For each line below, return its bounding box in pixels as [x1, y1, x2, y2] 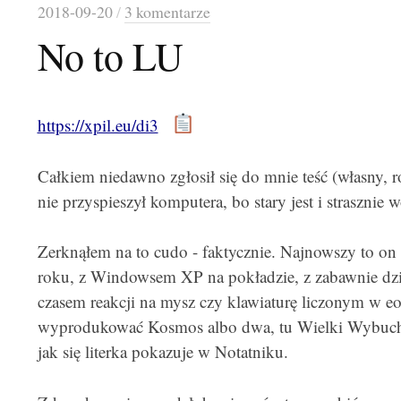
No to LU [37, 30, 183, 81]
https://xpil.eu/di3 [37, 114, 158, 136]
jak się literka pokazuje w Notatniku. [37, 340, 288, 363]
